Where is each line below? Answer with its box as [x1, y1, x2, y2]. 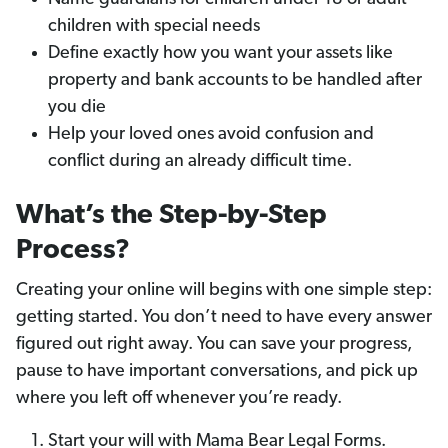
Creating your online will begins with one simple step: [16, 281, 432, 301]
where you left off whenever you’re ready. [16, 389, 342, 409]
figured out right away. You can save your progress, [16, 335, 412, 355]
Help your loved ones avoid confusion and [48, 125, 374, 145]
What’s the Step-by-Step [16, 202, 327, 231]
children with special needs [48, 17, 260, 37]
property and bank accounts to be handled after [48, 71, 422, 91]
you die [48, 98, 106, 118]
